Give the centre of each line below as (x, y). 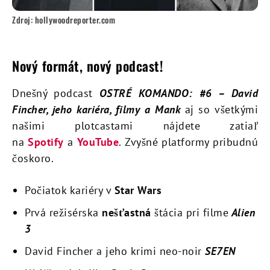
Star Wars (138, 190)
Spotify (46, 142)
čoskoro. (33, 158)
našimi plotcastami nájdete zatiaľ (135, 125)
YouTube (98, 142)
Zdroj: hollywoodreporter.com (64, 19)
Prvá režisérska (63, 212)
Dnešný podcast (56, 93)
